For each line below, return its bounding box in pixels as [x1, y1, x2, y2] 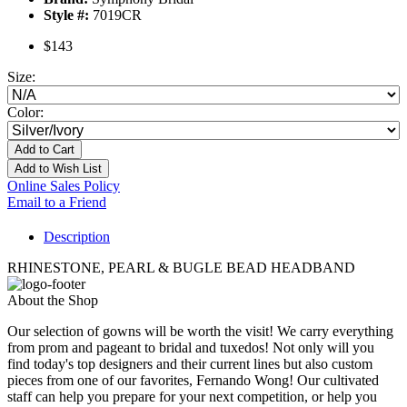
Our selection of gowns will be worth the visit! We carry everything [7, 323, 393, 340]
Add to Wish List [15, 162, 102, 176]
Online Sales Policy [7, 178, 120, 194]
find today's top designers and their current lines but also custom [7, 356, 372, 372]
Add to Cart [15, 143, 74, 157]
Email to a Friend [7, 194, 106, 211]
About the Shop [7, 293, 98, 309]
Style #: [44, 7, 89, 24]
